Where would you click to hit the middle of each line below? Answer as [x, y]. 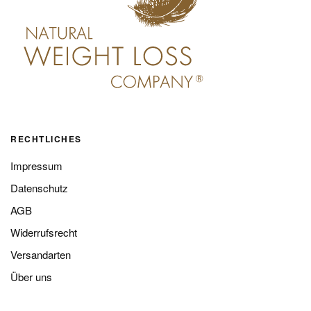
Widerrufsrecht [44, 232]
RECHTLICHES [46, 139]
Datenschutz [39, 188]
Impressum [36, 166]
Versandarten [41, 254]
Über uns [31, 277]
